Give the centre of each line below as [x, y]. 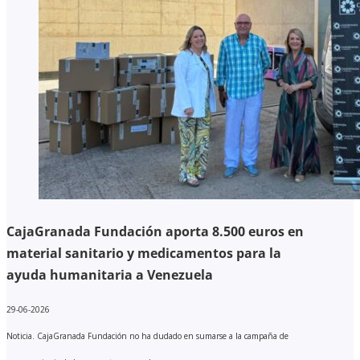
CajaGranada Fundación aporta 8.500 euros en [155, 231]
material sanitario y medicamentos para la [144, 253]
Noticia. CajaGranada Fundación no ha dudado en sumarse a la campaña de [147, 335]
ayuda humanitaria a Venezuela [110, 274]
